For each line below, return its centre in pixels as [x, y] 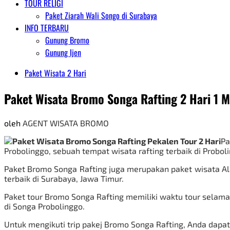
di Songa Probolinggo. [44, 206]
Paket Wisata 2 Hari [55, 73]
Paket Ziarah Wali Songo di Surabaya [101, 15]
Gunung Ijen [63, 52]
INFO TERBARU [47, 28]
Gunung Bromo [67, 40]
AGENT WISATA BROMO [66, 123]
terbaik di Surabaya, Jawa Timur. [64, 178]
